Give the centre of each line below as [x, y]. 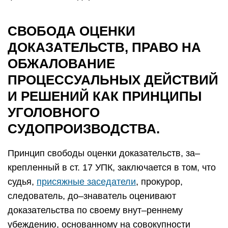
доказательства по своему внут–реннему [95, 210]
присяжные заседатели [86, 182]
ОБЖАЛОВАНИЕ [61, 64]
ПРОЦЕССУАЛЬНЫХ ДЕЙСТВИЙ [113, 80]
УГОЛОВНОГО [54, 112]
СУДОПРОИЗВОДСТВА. [84, 129]
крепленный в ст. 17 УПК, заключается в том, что [112, 167]
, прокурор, [159, 182]
